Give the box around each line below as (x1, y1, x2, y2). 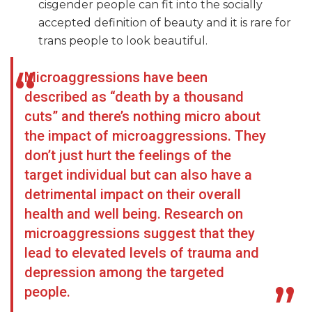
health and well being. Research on (24, 205, 243, 223)
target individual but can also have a (24, 166, 252, 184)
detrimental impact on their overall (24, 186, 241, 203)
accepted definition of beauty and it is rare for (38, 16, 291, 30)
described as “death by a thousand (24, 88, 244, 106)
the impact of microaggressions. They (24, 127, 266, 145)
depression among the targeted (24, 264, 224, 281)
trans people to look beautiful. (38, 34, 208, 48)
